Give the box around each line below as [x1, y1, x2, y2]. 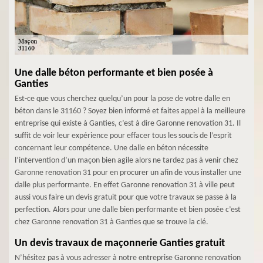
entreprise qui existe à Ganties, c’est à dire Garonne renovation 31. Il [15, 119, 241, 128]
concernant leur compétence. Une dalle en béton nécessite [15, 144, 208, 153]
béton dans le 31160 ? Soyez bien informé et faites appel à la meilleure [15, 107, 245, 116]
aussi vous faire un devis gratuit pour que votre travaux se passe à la [15, 193, 237, 202]
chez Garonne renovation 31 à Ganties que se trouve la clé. [15, 218, 208, 227]
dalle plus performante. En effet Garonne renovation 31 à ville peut [15, 181, 235, 190]
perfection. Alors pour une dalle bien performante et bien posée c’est [15, 205, 241, 214]
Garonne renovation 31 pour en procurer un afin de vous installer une [15, 168, 241, 177]
